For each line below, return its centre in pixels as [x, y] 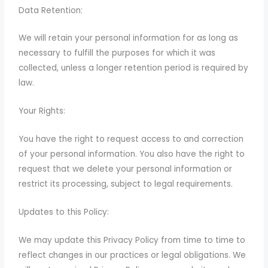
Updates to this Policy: [64, 212]
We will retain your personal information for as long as [129, 38]
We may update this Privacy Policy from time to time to [132, 240]
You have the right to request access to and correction [131, 139]
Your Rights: [42, 111]
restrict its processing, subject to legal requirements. [126, 184]
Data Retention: [51, 10]
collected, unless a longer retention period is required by [134, 68]
